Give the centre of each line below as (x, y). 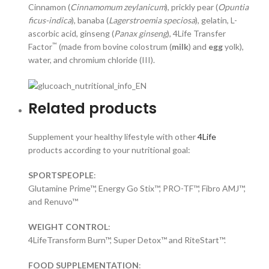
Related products (92, 109)
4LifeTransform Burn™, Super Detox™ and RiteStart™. (127, 240)
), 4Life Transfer (196, 33)
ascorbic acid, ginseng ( (71, 33)
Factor (40, 47)
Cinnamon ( (49, 7)
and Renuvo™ (53, 202)
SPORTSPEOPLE (61, 175)
